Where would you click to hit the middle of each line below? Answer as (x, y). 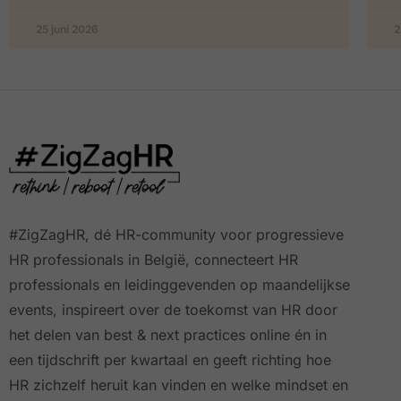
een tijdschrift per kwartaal (101, 360)
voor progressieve (282, 235)
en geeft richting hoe (262, 360)
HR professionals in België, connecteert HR (154, 260)
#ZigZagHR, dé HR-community (115, 235)
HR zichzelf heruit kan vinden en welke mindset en (179, 385)
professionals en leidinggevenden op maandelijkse (179, 285)
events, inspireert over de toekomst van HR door (173, 310)
